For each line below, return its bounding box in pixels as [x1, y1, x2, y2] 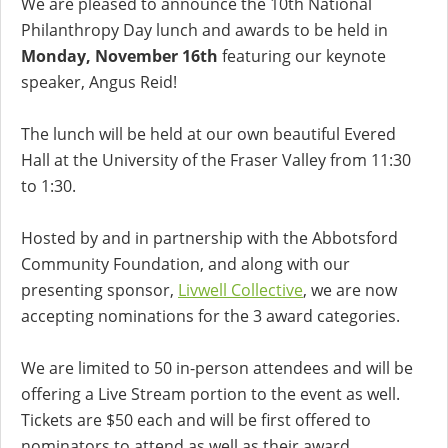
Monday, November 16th [21, 44, 218, 67]
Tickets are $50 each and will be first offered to [21, 408, 371, 431]
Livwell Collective [178, 278, 303, 301]
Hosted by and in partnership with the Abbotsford [21, 226, 398, 249]
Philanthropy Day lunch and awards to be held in [21, 18, 388, 41]
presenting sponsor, [21, 278, 178, 301]
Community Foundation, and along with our [21, 252, 350, 275]
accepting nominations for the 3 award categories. [21, 304, 400, 327]
